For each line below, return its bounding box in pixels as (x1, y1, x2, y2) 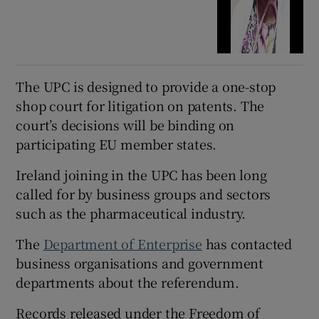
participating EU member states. (16, 134, 217, 153)
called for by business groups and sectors (16, 184, 271, 203)
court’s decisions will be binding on (16, 115, 235, 134)
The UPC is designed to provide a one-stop (16, 76, 276, 95)
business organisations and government (16, 253, 264, 272)
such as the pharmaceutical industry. (16, 203, 246, 222)
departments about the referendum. (16, 272, 239, 291)
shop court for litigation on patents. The (16, 95, 265, 115)
